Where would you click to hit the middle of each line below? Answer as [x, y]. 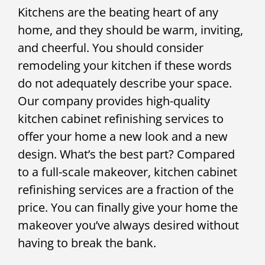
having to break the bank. [87, 243]
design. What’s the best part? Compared [126, 154]
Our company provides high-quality [114, 101]
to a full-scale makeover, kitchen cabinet [127, 172]
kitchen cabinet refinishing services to [121, 119]
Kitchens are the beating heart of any [118, 12]
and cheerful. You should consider [111, 48]
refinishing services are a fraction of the [126, 190]
